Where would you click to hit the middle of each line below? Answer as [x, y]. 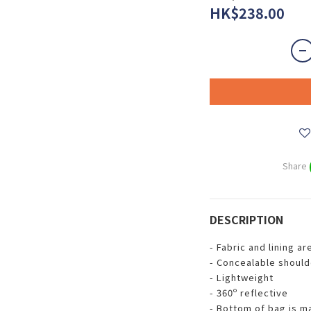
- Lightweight [243, 277]
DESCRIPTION [246, 219]
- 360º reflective [250, 293]
